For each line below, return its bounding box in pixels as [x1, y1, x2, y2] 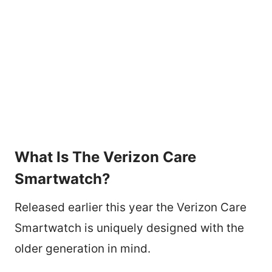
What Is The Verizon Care [15, 148, 196, 166]
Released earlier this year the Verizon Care [15, 200, 246, 214]
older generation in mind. [15, 241, 151, 256]
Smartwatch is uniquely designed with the [15, 220, 244, 235]
